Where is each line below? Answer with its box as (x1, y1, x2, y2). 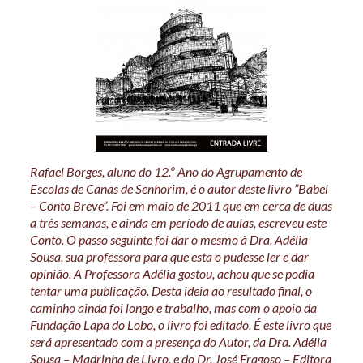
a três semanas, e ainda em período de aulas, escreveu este (29, 215, 327, 231)
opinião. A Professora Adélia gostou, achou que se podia (29, 266, 314, 282)
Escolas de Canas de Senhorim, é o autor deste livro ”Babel (29, 181, 328, 197)
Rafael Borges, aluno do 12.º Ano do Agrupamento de (29, 164, 302, 180)
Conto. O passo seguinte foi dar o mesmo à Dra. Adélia (29, 232, 308, 248)
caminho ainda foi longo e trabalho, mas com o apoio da (29, 300, 317, 316)
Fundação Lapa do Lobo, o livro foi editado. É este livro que (29, 317, 331, 333)
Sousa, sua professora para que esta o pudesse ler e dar (29, 249, 309, 265)
